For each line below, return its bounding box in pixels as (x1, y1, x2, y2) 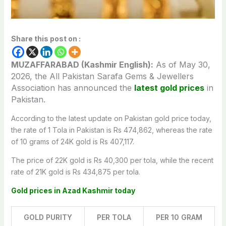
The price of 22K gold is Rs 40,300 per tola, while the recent (11, 155, 213, 164)
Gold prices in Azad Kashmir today (11, 186, 135, 195)
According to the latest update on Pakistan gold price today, (11, 114, 211, 123)
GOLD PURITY (23, 212, 72, 221)
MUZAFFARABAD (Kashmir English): (11, 59, 153, 70)
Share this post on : (11, 34, 81, 43)
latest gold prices (134, 82, 204, 93)
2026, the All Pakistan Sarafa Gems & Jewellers (11, 71, 194, 81)
